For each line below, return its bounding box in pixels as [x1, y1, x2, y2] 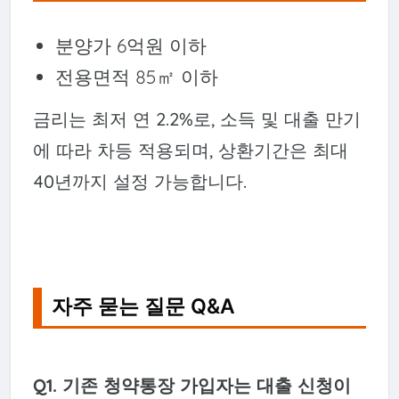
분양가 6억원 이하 [54, 34, 207, 58]
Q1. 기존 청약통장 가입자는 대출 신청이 [32, 373, 351, 396]
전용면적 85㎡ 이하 [54, 65, 218, 89]
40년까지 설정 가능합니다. [32, 169, 247, 192]
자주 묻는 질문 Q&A [52, 294, 236, 320]
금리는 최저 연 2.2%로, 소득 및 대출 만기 [32, 107, 361, 130]
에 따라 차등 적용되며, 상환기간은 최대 [32, 138, 348, 161]
